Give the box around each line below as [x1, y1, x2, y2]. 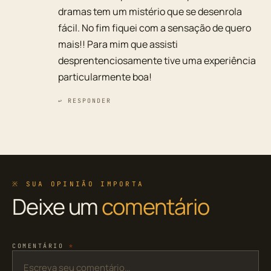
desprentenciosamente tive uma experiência [58, 54, 256, 68]
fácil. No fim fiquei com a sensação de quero [58, 21, 251, 35]
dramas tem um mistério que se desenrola [58, 5, 242, 19]
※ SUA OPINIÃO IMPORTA [12, 180, 145, 189]
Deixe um [12, 192, 102, 222]
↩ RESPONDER [58, 97, 111, 105]
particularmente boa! [58, 70, 152, 84]
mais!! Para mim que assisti [58, 38, 178, 51]
